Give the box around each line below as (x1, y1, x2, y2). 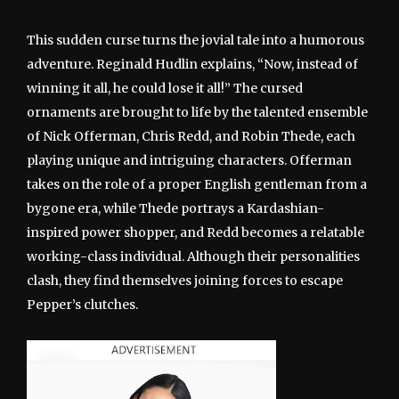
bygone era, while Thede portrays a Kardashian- (27, 200, 324, 217)
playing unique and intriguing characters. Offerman (27, 152, 352, 169)
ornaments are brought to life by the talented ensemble (27, 104, 368, 121)
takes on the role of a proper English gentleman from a (27, 176, 367, 193)
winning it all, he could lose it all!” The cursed (27, 80, 303, 97)
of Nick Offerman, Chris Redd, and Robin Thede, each (27, 128, 355, 145)
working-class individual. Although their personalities (27, 248, 360, 265)
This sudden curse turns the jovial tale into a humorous (27, 32, 364, 49)
